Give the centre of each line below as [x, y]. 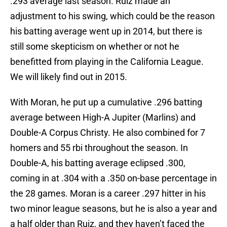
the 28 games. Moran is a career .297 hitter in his [108, 194]
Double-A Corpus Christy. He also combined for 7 [108, 133]
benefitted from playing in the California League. [107, 62]
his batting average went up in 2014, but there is [106, 31]
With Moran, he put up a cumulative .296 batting [106, 102]
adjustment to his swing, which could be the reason [112, 16]
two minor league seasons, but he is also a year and [113, 209]
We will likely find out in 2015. [69, 77]
